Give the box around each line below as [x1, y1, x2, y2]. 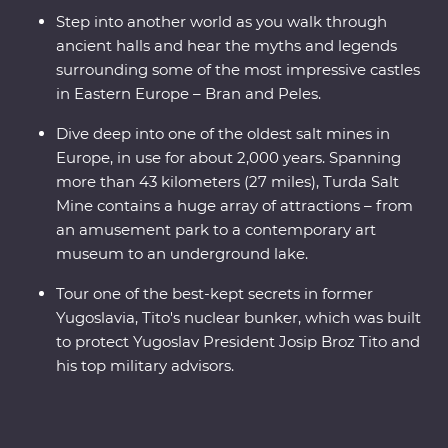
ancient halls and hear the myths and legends [56, 36, 397, 56]
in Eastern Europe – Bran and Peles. [56, 84, 321, 104]
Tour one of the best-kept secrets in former [56, 284, 373, 304]
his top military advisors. [56, 356, 234, 376]
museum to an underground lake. [56, 244, 308, 264]
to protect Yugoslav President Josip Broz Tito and [56, 332, 420, 352]
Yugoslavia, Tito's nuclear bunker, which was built [56, 308, 421, 328]
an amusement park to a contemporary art [56, 220, 376, 240]
